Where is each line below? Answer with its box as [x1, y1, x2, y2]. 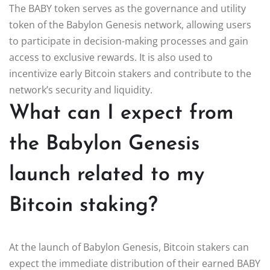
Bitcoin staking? [9, 195, 158, 216]
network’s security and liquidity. [9, 83, 152, 96]
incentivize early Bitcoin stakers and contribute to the [9, 66, 251, 80]
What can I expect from [9, 102, 234, 124]
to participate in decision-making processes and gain [9, 34, 248, 48]
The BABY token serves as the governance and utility [9, 1, 246, 15]
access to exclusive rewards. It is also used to [9, 50, 213, 64]
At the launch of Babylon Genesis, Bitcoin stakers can [9, 240, 249, 254]
